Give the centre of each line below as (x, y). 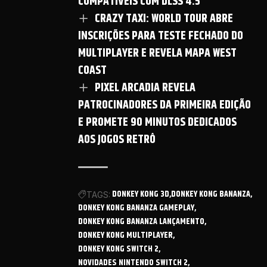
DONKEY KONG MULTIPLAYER (125, 236)
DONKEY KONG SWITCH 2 (118, 249)
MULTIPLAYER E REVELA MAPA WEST (157, 54)
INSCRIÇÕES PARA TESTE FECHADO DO (161, 36)
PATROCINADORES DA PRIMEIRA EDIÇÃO (164, 105)
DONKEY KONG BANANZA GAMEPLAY (136, 208)
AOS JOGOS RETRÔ (117, 140)
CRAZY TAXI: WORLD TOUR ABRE (164, 19)
